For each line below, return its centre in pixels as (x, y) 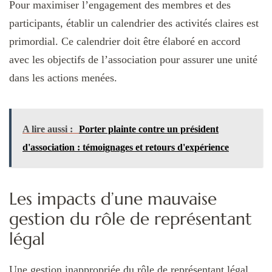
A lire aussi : (48, 129)
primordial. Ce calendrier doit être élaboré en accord (125, 42)
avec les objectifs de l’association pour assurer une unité (133, 60)
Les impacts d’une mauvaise (113, 199)
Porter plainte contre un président (149, 129)
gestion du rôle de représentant (131, 219)
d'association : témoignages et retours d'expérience (126, 148)
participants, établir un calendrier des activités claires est (134, 23)
